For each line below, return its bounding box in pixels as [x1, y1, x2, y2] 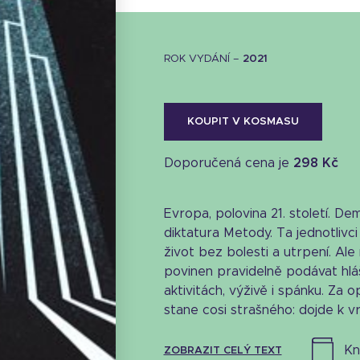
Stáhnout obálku [139, 301, 239, 314]
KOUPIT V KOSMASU [186, 117, 299, 127]
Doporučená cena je [163, 157, 293, 170]
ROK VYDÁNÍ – [163, 54, 243, 64]
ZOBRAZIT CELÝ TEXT [163, 346, 282, 357]
